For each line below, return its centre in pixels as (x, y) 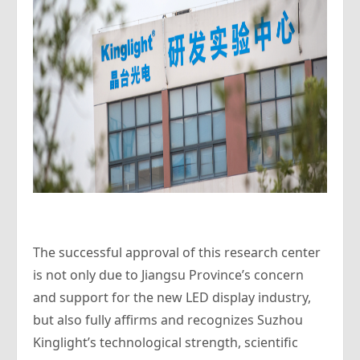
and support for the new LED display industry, (172, 297)
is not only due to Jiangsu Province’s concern (168, 275)
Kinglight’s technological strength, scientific (166, 342)
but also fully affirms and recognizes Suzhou (168, 320)
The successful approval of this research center (177, 252)
